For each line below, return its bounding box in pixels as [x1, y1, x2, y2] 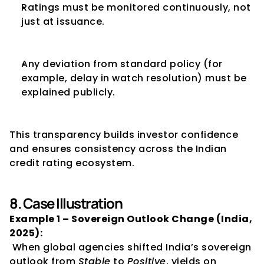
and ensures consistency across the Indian [9, 142, 227, 156]
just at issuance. [21, 15, 105, 28]
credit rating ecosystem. [9, 156, 134, 170]
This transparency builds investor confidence [9, 128, 238, 141]
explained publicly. [21, 85, 115, 99]
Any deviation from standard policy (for [21, 57, 223, 71]
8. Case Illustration [9, 193, 122, 213]
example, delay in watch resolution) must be [21, 71, 247, 85]
